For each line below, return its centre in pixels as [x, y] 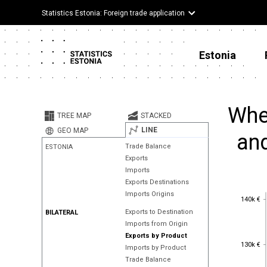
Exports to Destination [159, 212]
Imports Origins [149, 194]
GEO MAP [73, 131]
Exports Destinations [157, 182]
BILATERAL [62, 212]
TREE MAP [74, 116]
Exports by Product [156, 236]
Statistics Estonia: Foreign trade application [113, 13]
